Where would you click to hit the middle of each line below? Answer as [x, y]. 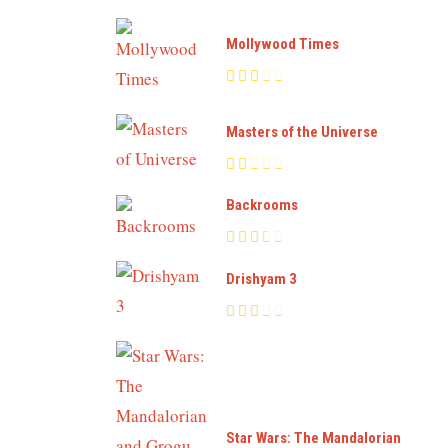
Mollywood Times [282, 43]
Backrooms [262, 205]
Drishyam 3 [261, 278]
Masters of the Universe [302, 131]
